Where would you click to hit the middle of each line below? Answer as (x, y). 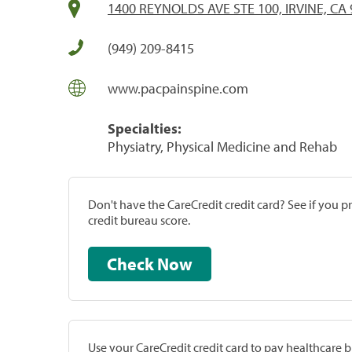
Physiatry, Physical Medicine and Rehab (222, 146)
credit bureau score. (139, 220)
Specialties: (145, 128)
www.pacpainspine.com (178, 88)
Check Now (175, 264)
